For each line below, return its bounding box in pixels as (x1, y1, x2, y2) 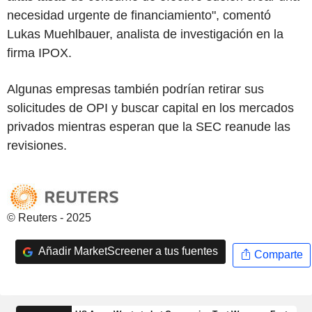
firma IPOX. (7, 45, 72, 60)
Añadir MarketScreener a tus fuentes (36, 245, 218, 258)
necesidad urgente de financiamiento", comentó (7, 8, 271, 22)
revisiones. (7, 138, 67, 153)
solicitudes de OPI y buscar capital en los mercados (7, 100, 294, 115)
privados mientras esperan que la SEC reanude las (7, 119, 290, 134)
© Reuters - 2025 (7, 211, 91, 224)
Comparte (251, 249, 303, 261)
